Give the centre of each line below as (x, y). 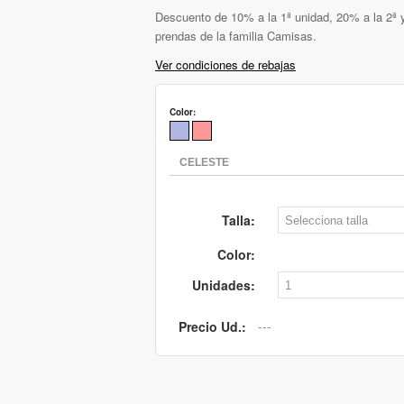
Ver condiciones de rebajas (225, 65)
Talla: (239, 220)
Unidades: (224, 285)
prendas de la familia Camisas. (236, 36)
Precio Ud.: (212, 327)
